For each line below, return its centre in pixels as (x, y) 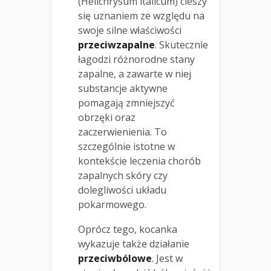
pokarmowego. (112, 204)
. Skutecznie (181, 44)
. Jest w (167, 258)
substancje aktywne (123, 88)
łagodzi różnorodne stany (136, 59)
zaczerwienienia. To (122, 132)
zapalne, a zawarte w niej (135, 73)
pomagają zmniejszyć (126, 103)
